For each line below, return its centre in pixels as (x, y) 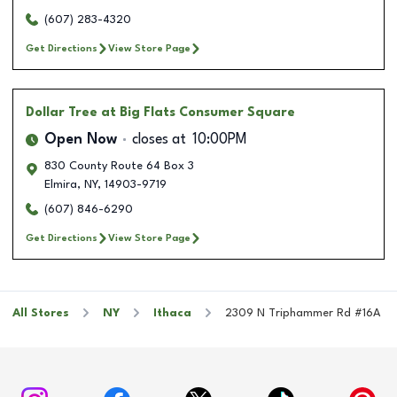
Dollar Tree (62, 112)
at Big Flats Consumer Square (198, 112)
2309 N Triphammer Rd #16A (303, 313)
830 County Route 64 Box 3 (119, 166)
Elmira (61, 184)
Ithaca (172, 313)
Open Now (81, 140)
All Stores (41, 313)
